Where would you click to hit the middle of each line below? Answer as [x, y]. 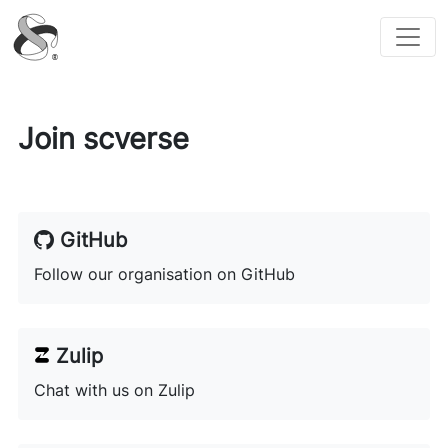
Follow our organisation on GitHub [164, 274]
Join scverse [103, 138]
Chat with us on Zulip [114, 390]
